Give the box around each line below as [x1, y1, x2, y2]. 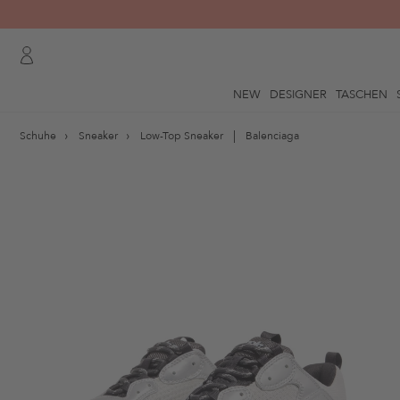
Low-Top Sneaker [140, 129, 223, 143]
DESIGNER [269, 86, 327, 103]
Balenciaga [246, 129, 299, 143]
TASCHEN [335, 86, 387, 103]
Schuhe [20, 129, 56, 143]
